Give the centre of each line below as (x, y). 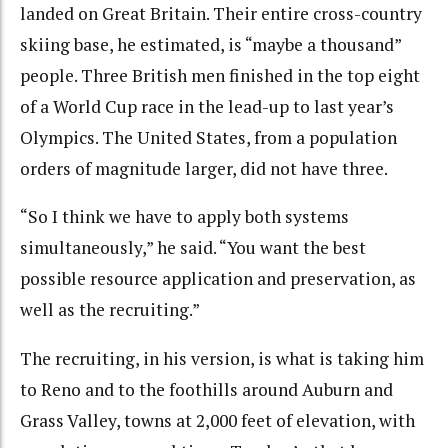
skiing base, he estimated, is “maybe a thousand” (210, 44)
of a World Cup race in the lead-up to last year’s (207, 106)
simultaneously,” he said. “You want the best (193, 248)
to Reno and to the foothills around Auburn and (206, 389)
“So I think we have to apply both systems (184, 217)
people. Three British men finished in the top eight (220, 75)
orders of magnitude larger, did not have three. (204, 168)
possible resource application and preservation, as (218, 279)
